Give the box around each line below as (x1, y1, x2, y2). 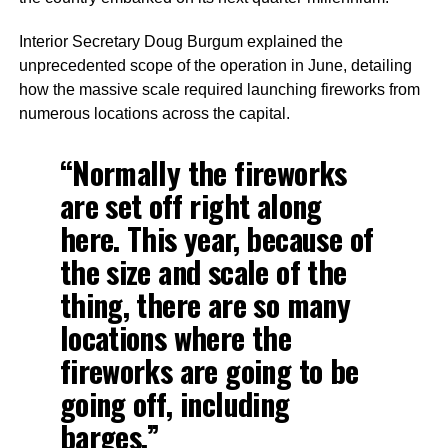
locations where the (59, 315, 292, 360)
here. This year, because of (59, 216, 374, 261)
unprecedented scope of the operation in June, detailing (18, 57, 412, 74)
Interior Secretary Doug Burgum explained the (18, 33, 343, 50)
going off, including (59, 381, 290, 426)
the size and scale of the (59, 249, 347, 294)
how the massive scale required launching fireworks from (18, 81, 420, 98)
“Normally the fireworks (59, 150, 347, 195)
